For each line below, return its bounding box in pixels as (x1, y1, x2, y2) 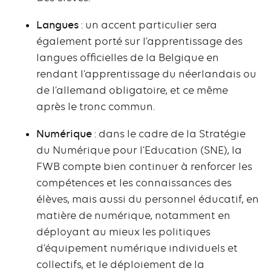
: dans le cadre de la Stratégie (92, 128, 246, 140)
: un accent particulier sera (79, 19, 217, 31)
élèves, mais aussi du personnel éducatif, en (36, 193, 259, 206)
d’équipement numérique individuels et (36, 242, 238, 255)
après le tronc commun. (36, 100, 155, 113)
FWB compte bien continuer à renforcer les (36, 160, 252, 173)
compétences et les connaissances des (36, 177, 232, 189)
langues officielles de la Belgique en (36, 51, 219, 64)
